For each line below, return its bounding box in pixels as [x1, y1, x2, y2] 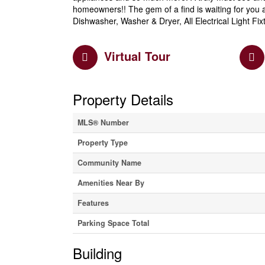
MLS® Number [77, 117, 129, 128]
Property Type [77, 137, 128, 148]
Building [72, 242, 122, 263]
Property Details [72, 88, 173, 109]
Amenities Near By [77, 177, 144, 188]
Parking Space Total [77, 217, 150, 228]
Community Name [77, 157, 141, 168]
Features [77, 197, 109, 208]
